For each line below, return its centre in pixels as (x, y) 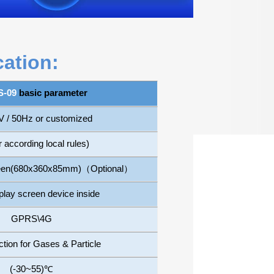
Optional (107, 169)
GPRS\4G (31, 219)
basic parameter (52, 93)
